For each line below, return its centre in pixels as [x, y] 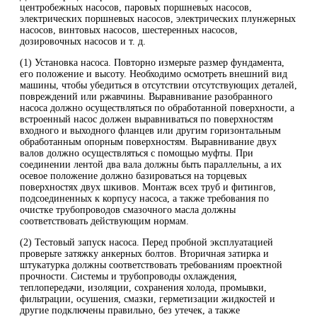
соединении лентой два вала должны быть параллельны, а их [151, 164]
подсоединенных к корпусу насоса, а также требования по [144, 198]
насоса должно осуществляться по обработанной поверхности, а [157, 108]
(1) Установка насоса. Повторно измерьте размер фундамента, [152, 62]
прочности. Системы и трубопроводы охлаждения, [128, 276]
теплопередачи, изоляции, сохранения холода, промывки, [143, 287]
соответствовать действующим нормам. [106, 221]
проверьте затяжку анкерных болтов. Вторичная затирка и [144, 253]
